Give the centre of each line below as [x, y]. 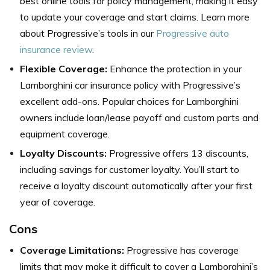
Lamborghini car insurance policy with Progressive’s [130, 85]
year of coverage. [58, 202]
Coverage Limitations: [73, 250]
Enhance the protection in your [176, 68]
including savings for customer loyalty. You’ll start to [130, 169]
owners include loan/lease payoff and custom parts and [139, 117]
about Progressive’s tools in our [88, 33]
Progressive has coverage [183, 250]
